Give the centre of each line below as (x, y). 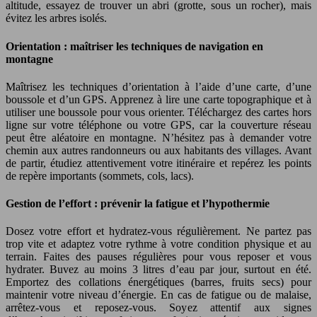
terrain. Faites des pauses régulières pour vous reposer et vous (158, 257)
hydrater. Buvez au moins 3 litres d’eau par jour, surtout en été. (158, 270)
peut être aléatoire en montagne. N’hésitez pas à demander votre (158, 137)
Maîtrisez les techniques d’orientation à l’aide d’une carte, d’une (158, 86)
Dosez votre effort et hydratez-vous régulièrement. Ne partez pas (158, 231)
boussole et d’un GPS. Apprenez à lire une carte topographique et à (158, 99)
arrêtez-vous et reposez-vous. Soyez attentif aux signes (158, 308)
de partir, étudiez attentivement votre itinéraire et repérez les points (158, 163)
